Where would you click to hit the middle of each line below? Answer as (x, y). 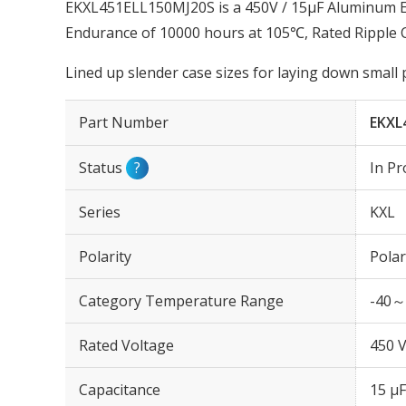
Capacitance (120, 390)
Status (102, 168)
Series (100, 212)
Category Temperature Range (181, 301)
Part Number (124, 122)
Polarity (105, 256)
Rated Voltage (126, 345)
